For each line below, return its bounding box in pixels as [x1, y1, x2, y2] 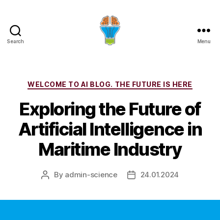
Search [7, 38, 24, 44]
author [44, 181, 68, 191]
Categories [110, 77, 153, 87]
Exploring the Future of [19, 98, 201, 120]
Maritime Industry [38, 138, 182, 160]
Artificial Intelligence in [18, 118, 202, 140]
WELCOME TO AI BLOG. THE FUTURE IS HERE [27, 80, 192, 88]
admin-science [65, 169, 117, 179]
